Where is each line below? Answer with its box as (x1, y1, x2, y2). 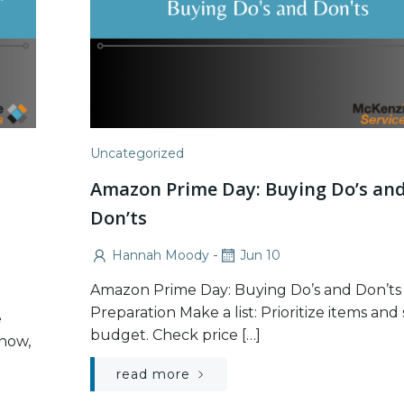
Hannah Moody (112, 247, 209, 263)
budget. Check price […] (90, 326, 261, 344)
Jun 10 (240, 247, 280, 263)
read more (116, 365, 190, 382)
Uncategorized (90, 145, 184, 161)
